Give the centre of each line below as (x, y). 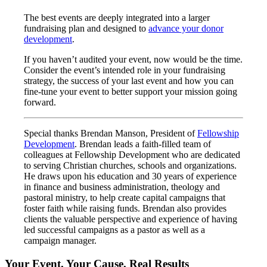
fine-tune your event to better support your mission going (131, 92)
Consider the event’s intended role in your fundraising (125, 70)
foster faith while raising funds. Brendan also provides (125, 209)
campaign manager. (60, 241)
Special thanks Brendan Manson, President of (111, 133)
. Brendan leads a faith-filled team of (143, 144)
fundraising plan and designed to (86, 29)
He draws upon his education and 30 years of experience (130, 176)
